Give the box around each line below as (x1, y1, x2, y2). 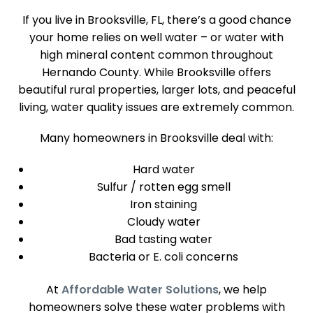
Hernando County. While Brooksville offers (42, 64, 271, 81)
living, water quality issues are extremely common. (19, 99, 294, 116)
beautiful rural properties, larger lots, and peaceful (17, 82, 296, 99)
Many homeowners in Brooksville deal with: (40, 130, 273, 147)
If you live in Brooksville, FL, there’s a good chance (22, 12, 291, 29)
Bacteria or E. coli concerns (89, 248, 238, 265)
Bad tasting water (115, 231, 212, 247)
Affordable (61, 281, 124, 298)
